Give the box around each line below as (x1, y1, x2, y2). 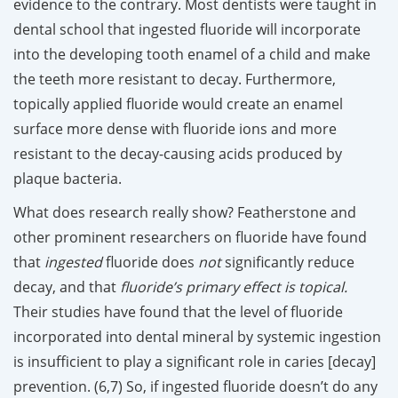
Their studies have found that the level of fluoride (13, 301, 343, 322)
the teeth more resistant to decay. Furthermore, (13, 68, 336, 89)
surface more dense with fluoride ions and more (13, 118, 337, 139)
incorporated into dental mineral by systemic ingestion (13, 326, 381, 346)
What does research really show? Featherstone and (13, 202, 356, 222)
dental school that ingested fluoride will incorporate (13, 19, 361, 39)
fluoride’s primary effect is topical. (120, 276, 347, 297)
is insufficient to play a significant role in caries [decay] (13, 351, 376, 371)
